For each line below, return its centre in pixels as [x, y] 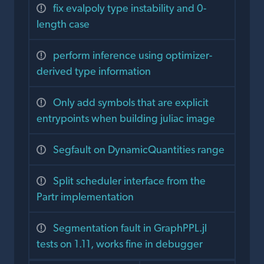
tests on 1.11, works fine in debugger [120, 244]
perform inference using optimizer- [133, 55]
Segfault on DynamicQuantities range [139, 150]
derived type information [94, 71]
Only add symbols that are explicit [131, 103]
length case [63, 24]
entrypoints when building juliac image [126, 118]
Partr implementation [85, 197]
